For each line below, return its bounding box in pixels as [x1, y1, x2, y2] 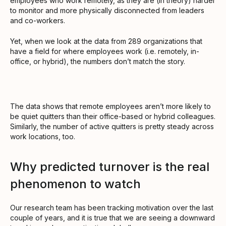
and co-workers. [10, 16, 65, 25]
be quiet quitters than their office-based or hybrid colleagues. [10, 112, 215, 121]
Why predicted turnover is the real [10, 159, 209, 175]
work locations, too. [10, 132, 75, 141]
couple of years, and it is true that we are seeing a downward [10, 213, 215, 222]
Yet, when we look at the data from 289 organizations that [10, 37, 202, 46]
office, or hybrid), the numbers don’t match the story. [10, 57, 185, 66]
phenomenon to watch [10, 177, 141, 192]
